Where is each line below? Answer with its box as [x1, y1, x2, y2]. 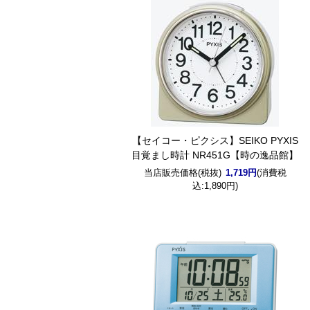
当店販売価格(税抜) [143, 167, 221, 178]
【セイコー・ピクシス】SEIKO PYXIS [131, 135, 298, 146]
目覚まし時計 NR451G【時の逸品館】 [131, 149, 299, 161]
